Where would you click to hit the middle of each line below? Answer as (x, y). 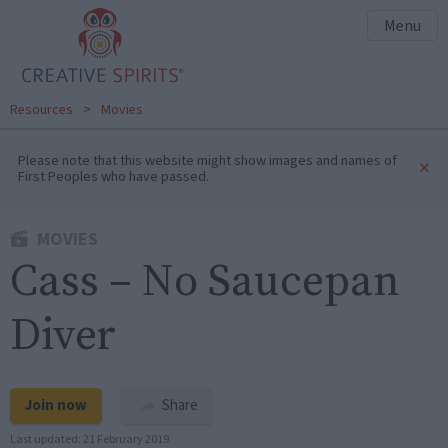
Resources (41, 110)
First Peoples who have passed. (113, 176)
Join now (56, 406)
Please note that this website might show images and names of (207, 160)
